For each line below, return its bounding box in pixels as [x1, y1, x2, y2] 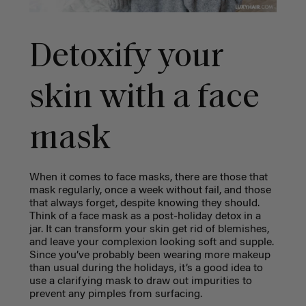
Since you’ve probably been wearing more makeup [29, 250, 270, 262]
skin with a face [29, 81, 260, 117]
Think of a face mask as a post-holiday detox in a [29, 211, 261, 223]
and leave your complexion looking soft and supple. [29, 237, 274, 249]
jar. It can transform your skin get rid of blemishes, [29, 224, 269, 236]
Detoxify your [29, 40, 224, 76]
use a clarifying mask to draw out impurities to [29, 276, 252, 288]
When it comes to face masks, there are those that [29, 172, 268, 184]
